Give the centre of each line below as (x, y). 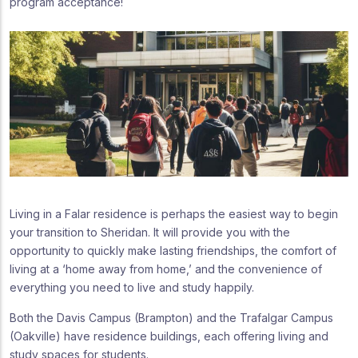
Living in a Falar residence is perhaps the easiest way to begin (174, 213)
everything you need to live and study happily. (132, 287)
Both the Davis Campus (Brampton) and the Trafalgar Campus (171, 317)
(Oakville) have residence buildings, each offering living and (169, 336)
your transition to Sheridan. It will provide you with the (150, 232)
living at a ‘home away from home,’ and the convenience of (166, 268)
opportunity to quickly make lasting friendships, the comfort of (173, 250)
